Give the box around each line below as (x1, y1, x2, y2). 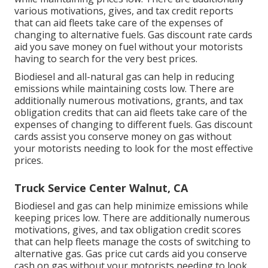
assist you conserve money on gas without (38, 130, 232, 144)
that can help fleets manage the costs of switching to (14, 235, 251, 249)
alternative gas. (14, 247, 86, 261)
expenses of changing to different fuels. (14, 118, 195, 132)
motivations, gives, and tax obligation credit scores (14, 223, 241, 237)
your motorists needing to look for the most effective (14, 142, 253, 156)
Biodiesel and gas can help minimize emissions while (14, 199, 248, 213)
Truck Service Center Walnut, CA (14, 181, 188, 196)
